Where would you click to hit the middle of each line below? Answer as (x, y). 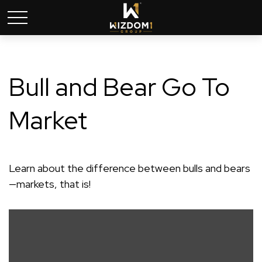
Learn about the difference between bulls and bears (130, 168)
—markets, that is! (50, 184)
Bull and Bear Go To (119, 87)
